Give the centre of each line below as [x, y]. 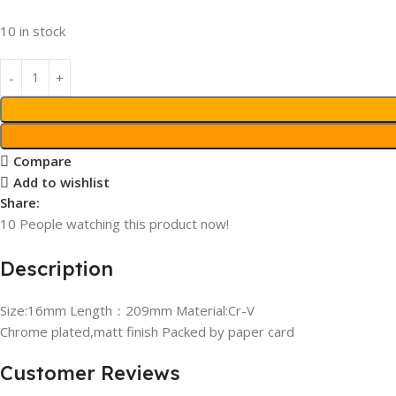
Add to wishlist [61, 183]
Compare [42, 161]
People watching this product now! [124, 223]
